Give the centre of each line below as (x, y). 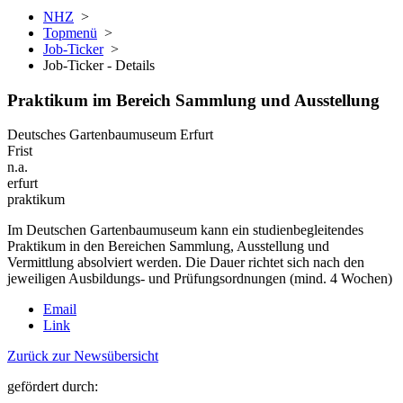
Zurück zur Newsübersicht (83, 356)
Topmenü (70, 33)
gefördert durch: (53, 387)
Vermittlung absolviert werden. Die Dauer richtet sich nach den (186, 263)
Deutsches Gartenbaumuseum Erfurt (110, 135)
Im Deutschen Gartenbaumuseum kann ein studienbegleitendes (185, 230)
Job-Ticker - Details (99, 65)
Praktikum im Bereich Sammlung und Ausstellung (193, 100)
